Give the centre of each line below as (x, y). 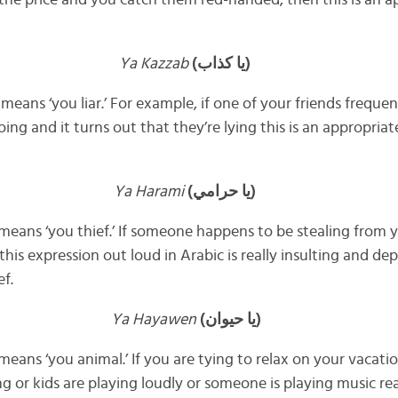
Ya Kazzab (153, 64)
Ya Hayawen (154, 320)
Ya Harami (148, 192)
